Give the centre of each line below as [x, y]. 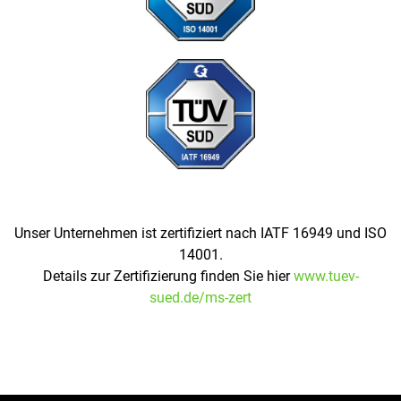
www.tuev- [326, 276]
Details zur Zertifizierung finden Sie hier [168, 276]
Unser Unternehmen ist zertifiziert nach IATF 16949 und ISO [200, 233]
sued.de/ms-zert [200, 297]
